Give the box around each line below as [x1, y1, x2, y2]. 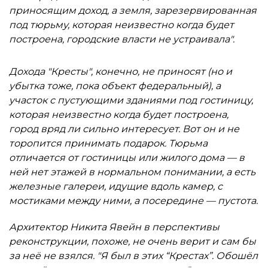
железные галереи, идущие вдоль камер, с [9, 181, 223, 192]
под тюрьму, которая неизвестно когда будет [9, 19, 234, 31]
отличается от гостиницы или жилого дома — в [9, 152, 245, 163]
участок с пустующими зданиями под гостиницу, [9, 95, 253, 106]
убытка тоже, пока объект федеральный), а [9, 80, 221, 92]
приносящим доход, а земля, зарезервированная [9, 5, 257, 16]
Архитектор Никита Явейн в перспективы [9, 221, 220, 233]
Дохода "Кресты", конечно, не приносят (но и [9, 66, 232, 77]
